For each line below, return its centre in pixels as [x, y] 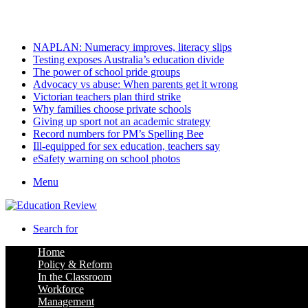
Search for [55, 229]
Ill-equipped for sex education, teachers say [126, 146]
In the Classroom [75, 277]
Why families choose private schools [112, 109]
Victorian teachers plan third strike [107, 97]
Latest [19, 24]
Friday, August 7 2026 [54, 11]
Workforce [61, 289]
